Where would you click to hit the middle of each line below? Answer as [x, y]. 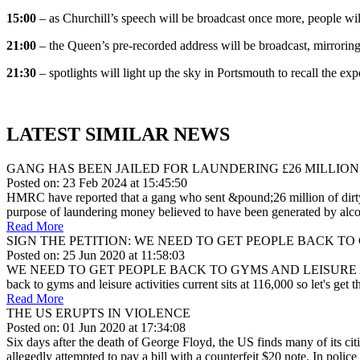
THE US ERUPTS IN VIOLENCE [98, 313]
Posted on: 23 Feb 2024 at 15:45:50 [97, 182]
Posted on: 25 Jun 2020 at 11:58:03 [96, 255]
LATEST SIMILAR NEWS [118, 134]
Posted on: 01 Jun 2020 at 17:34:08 [96, 327]
